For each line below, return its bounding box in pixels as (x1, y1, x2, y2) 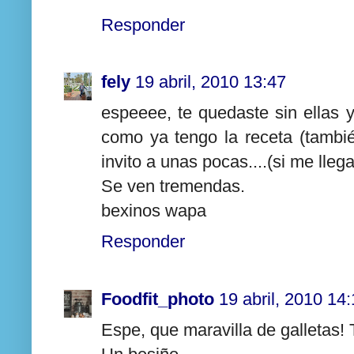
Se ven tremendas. (101, 176, 245, 197)
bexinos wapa (101, 201, 206, 221)
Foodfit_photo (101, 288, 214, 309)
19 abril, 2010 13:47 (135, 72, 286, 92)
